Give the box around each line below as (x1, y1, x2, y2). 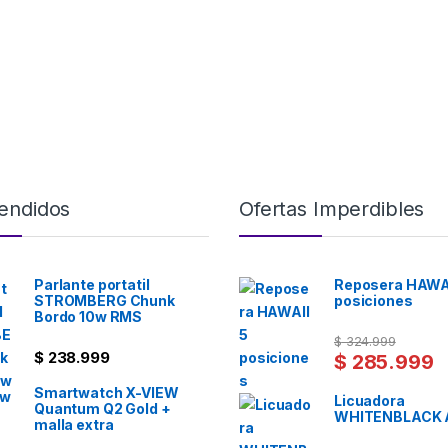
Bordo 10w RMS (34, 308, 143, 326)
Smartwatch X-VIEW (34, 383, 179, 401)
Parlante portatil (34, 276, 150, 294)
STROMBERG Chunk (34, 292, 175, 310)
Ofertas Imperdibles (239, 197, 425, 222)
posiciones (334, 292, 413, 310)
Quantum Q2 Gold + (34, 399, 171, 417)
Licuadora (334, 391, 405, 409)
